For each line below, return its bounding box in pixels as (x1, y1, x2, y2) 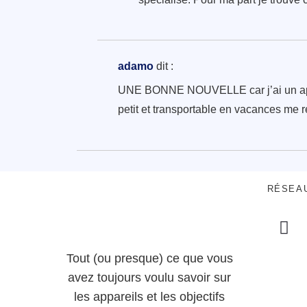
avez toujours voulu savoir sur (68, 270, 232, 284)
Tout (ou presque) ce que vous (66, 251, 233, 265)
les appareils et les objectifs (74, 289, 225, 304)
